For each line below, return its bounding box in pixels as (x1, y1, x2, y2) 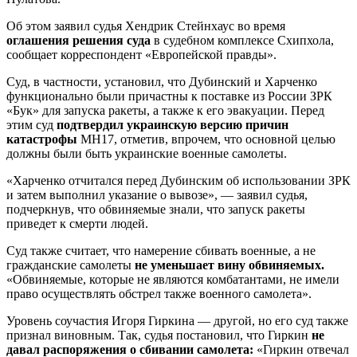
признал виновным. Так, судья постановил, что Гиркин (6, 328, 312, 342)
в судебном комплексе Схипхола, (151, 33, 334, 47)
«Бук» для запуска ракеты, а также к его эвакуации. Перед (6, 103, 324, 117)
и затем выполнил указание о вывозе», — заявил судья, (6, 187, 308, 202)
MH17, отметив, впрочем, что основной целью (77, 131, 335, 146)
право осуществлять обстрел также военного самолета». (6, 286, 312, 300)
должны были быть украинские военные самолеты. (6, 146, 287, 160)
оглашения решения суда (6, 33, 151, 47)
